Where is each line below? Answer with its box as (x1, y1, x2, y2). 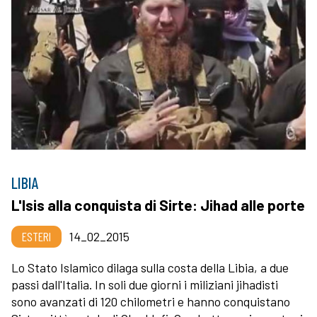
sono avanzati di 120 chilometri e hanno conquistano (11, 294, 290, 310)
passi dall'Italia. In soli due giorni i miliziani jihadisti (11, 277, 278, 293)
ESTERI (22, 229, 51, 245)
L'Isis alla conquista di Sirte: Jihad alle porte (11, 196, 305, 214)
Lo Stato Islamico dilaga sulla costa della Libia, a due (11, 260, 289, 276)
